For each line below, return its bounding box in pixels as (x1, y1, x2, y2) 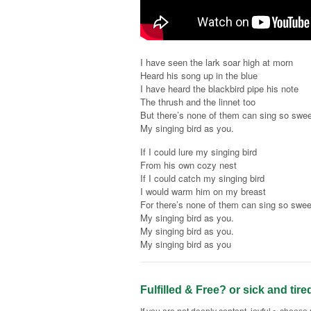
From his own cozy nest (140, 158, 237, 172)
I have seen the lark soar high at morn (140, 55, 293, 69)
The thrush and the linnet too (140, 94, 255, 108)
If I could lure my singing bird (140, 145, 257, 159)
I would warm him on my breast (140, 185, 266, 199)
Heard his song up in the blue (140, 68, 258, 82)
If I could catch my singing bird (140, 171, 264, 185)
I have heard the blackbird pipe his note (140, 81, 299, 95)
